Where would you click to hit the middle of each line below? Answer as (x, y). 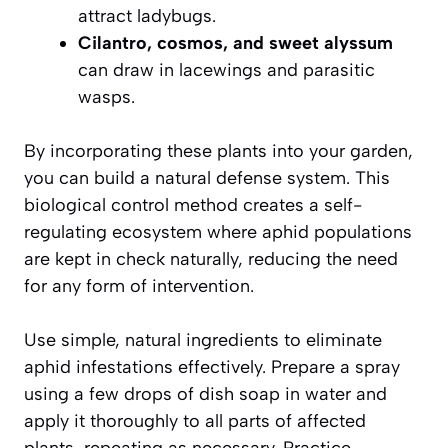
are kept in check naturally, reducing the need (211, 258)
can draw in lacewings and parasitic (226, 69)
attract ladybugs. (147, 15)
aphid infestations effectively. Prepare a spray (212, 366)
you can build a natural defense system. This (207, 177)
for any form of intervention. (139, 285)
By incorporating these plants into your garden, (218, 150)
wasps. (106, 96)
